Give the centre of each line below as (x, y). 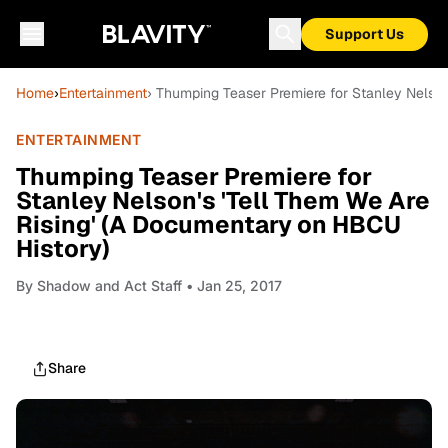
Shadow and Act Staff (109, 285)
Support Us (364, 34)
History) (63, 248)
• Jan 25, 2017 (232, 285)
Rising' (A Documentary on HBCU (208, 224)
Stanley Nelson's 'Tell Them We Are (223, 200)
